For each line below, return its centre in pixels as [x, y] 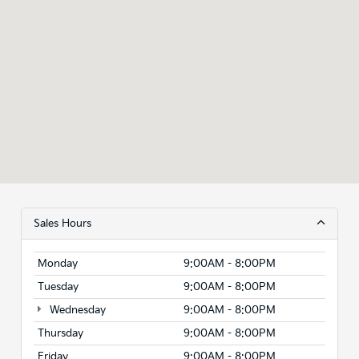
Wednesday [76, 310]
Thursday [61, 333]
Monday [58, 263]
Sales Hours [63, 223]
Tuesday [58, 286]
